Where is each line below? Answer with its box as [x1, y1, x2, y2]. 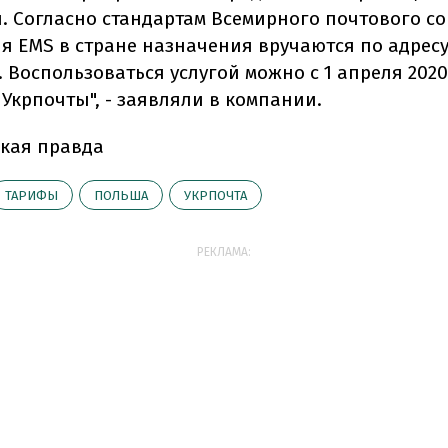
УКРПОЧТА [184, 188, 247, 203]
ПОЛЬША [94, 188, 148, 203]
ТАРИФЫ [5, 188, 58, 203]
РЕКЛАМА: [197, 245, 251, 259]
